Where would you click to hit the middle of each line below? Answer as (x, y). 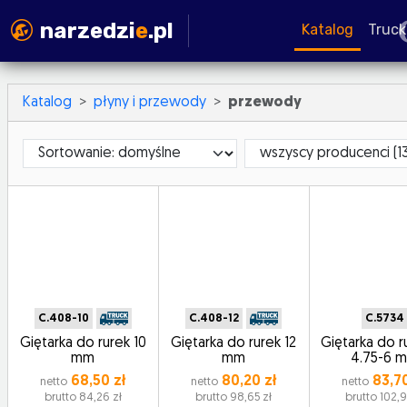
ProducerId (278, 149)
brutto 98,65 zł (234, 397)
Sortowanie (59, 149)
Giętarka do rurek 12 (234, 343)
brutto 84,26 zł (83, 397)
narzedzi (88, 31)
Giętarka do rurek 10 (83, 343)
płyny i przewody (150, 103)
